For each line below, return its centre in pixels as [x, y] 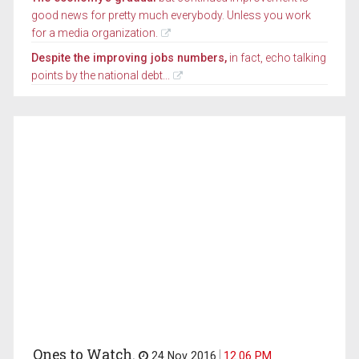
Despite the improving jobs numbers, [129, 58]
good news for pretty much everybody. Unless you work [171, 16]
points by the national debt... [101, 76]
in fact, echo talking [277, 58]
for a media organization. [95, 33]
